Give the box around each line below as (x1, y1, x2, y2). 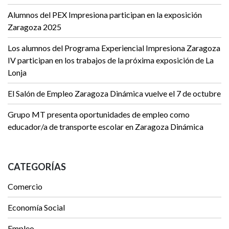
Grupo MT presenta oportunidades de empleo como (8, 109, 190, 120)
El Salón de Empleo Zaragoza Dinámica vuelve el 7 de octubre (8, 88, 221, 99)
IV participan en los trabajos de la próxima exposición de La (8, 55, 214, 65)
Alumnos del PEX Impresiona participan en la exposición (8, 10, 202, 20)
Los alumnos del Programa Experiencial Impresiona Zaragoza (8, 43, 220, 53)
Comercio (8, 181, 42, 192)
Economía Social (8, 202, 65, 213)
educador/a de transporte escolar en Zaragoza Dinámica (8, 122, 203, 132)
